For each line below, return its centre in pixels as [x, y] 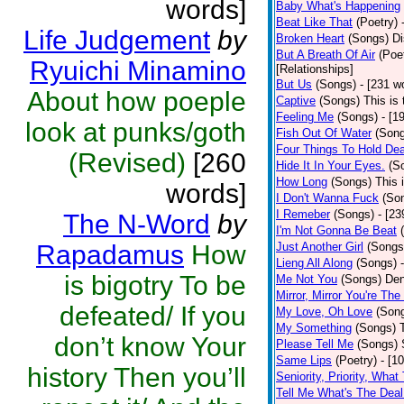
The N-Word [137, 224]
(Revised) [127, 163]
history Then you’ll [137, 377]
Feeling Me [305, 117]
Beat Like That [314, 22]
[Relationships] [315, 69]
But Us [294, 84]
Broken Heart [310, 38]
